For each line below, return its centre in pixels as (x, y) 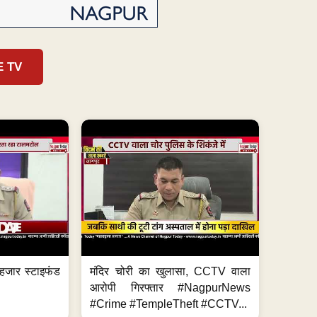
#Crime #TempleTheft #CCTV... (169, 304)
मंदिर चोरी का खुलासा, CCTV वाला (171, 271)
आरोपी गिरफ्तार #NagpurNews (171, 287)
